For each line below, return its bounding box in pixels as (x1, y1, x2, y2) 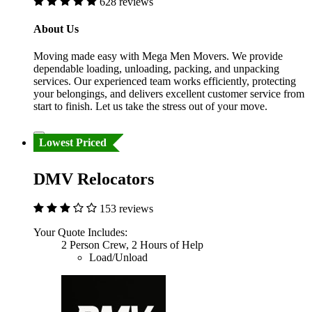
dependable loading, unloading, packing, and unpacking (33, 63, 279, 75)
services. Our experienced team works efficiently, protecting (33, 75, 296, 88)
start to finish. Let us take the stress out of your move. (33, 100, 267, 113)
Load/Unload (89, 251, 148, 264)
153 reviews (100, 203, 153, 215)
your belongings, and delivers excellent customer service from (33, 88, 304, 100)
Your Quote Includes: (33, 226, 127, 239)
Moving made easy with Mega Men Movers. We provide (33, 50, 283, 63)
